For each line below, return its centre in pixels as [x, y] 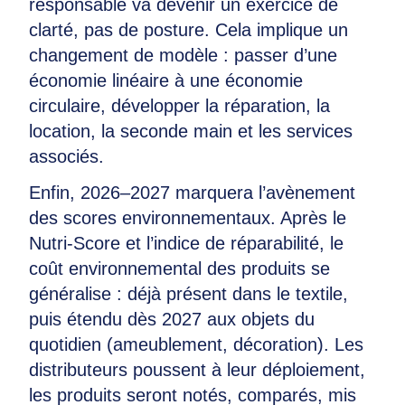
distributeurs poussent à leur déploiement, [197, 370]
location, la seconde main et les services [191, 131]
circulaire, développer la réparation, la [179, 106]
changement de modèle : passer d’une [183, 55]
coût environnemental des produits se [179, 268]
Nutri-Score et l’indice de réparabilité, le [186, 243]
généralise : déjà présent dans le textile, [188, 294]
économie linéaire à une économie [166, 80]
